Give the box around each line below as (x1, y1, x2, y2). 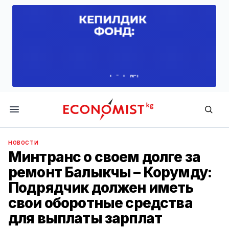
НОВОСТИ (8, 140, 39, 146)
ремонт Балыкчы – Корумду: (8, 164, 212, 181)
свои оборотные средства (8, 194, 193, 212)
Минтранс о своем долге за (8, 148, 201, 166)
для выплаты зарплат (8, 210, 163, 227)
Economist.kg (63, 120, 112, 131)
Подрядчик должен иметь (8, 179, 194, 196)
